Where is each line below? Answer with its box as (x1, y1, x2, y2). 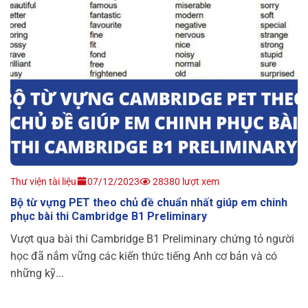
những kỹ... (10, 267, 64, 280)
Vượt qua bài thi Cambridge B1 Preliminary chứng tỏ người (10, 232, 294, 246)
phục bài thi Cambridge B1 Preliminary (10, 210, 207, 223)
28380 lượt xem (151, 176, 219, 188)
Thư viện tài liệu (10, 176, 76, 188)
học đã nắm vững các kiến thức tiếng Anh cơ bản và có (10, 250, 277, 263)
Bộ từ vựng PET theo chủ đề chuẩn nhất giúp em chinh (10, 196, 287, 210)
